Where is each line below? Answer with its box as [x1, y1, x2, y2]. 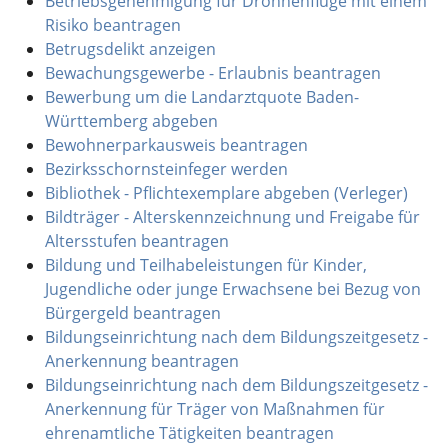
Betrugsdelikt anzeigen [44, 37, 216, 60]
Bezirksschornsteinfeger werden [44, 157, 288, 180]
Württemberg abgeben [44, 109, 218, 132]
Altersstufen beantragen [44, 229, 229, 252]
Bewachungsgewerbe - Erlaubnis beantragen [44, 61, 381, 84]
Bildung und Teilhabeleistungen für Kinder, [44, 253, 367, 276]
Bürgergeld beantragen [44, 301, 221, 324]
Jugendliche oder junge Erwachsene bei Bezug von [44, 277, 421, 300]
